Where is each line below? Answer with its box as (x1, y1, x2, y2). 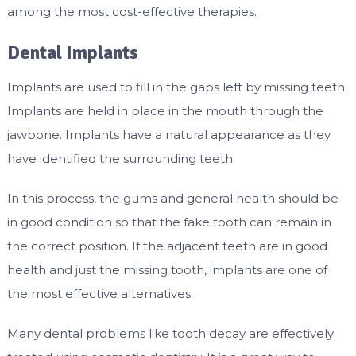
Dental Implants (6, 41, 138, 65)
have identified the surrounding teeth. (6, 151, 235, 167)
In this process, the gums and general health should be (6, 191, 339, 207)
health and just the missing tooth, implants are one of (6, 262, 327, 278)
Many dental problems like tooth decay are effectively (6, 326, 334, 342)
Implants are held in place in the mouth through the (6, 103, 323, 119)
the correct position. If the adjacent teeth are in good (6, 238, 327, 254)
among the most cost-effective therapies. (6, 4, 257, 20)
